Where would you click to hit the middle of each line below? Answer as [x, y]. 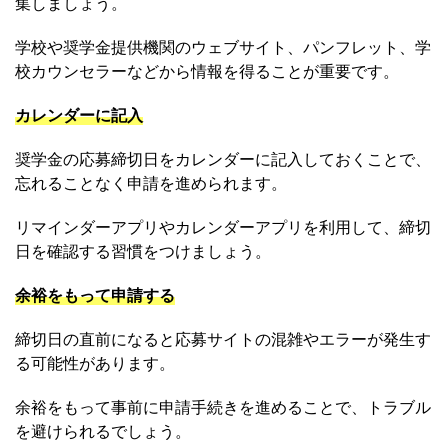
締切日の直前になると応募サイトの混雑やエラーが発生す [223, 339]
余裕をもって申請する [95, 295]
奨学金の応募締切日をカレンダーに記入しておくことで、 [223, 159]
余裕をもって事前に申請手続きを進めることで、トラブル [223, 407]
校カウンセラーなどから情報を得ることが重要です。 [207, 71]
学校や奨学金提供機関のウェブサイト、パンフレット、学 [223, 47]
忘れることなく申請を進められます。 [151, 183]
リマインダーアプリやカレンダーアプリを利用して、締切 [223, 227]
